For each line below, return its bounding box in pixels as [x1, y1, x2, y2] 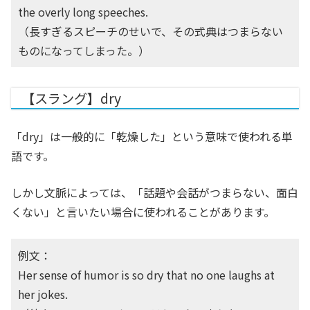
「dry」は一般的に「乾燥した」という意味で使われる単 [11, 128, 293, 145]
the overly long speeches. [18, 3, 148, 21]
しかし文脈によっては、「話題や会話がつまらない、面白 [11, 184, 298, 201]
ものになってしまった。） [18, 42, 149, 60]
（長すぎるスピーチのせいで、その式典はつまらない [18, 23, 283, 40]
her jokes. [18, 286, 68, 303]
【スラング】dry [21, 89, 121, 109]
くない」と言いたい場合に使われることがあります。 [11, 203, 275, 221]
